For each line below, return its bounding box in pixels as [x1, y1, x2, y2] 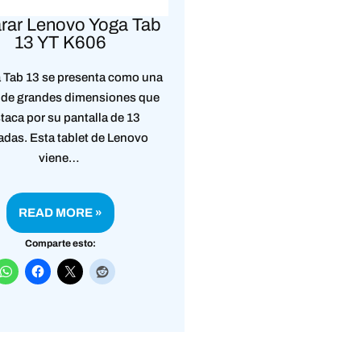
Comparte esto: [24, 237, 96, 249]
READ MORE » [18, 205, 102, 219]
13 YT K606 [14, 32, 106, 52]
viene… [38, 151, 82, 164]
